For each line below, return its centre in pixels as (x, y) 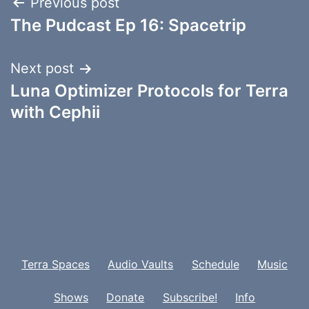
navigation (70, 38)
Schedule (215, 264)
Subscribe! (190, 297)
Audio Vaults (141, 264)
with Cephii (55, 112)
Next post (42, 69)
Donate (126, 297)
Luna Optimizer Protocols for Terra (149, 91)
